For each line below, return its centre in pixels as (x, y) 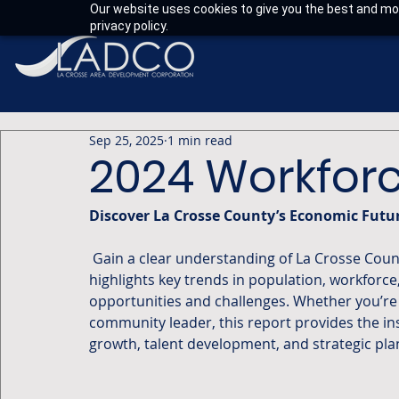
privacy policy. (129, 26)
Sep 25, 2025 (126, 140)
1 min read (200, 140)
